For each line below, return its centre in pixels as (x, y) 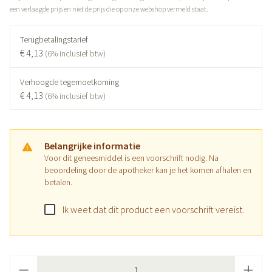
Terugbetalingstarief (54, 39)
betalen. (58, 182)
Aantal (22, 262)
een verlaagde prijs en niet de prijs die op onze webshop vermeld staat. (109, 9)
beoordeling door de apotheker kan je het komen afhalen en (148, 170)
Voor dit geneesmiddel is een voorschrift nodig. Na (131, 158)
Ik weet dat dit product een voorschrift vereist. (153, 209)
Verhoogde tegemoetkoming (70, 82)
